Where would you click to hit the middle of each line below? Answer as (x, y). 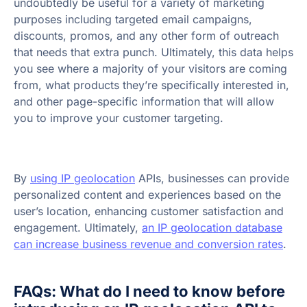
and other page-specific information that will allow (144, 102)
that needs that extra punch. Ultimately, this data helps (153, 52)
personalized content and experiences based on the (147, 195)
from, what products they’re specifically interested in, (151, 85)
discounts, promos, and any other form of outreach (146, 36)
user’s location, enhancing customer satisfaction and (149, 211)
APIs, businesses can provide (212, 179)
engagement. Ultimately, (78, 228)
